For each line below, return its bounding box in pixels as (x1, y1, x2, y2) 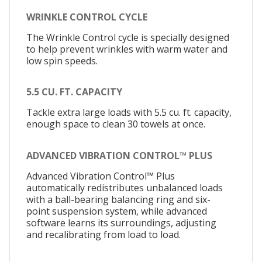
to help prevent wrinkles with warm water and (26, 42, 227, 56)
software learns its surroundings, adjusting (26, 216, 216, 229)
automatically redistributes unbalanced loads (26, 181, 223, 194)
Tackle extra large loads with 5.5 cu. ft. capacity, (26, 106, 232, 119)
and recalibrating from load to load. (26, 227, 181, 241)
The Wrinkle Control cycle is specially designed (26, 30, 229, 44)
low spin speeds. (26, 54, 98, 67)
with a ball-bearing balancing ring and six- (26, 192, 211, 206)
